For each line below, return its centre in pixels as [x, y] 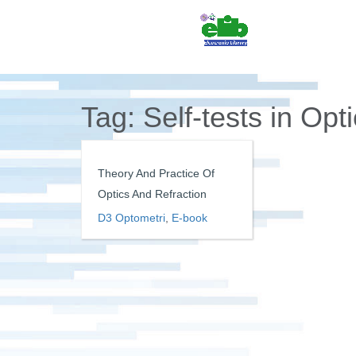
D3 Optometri [132, 218]
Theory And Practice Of [156, 173]
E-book [190, 218]
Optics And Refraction [152, 194]
